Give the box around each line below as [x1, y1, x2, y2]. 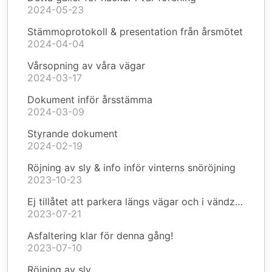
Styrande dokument [27, 127, 118, 140]
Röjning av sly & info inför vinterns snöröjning [27, 161, 236, 174]
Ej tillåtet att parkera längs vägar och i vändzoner [235, 195, 243, 208]
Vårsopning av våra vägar [27, 59, 145, 72]
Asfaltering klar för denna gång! [27, 229, 173, 242]
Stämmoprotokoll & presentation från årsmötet [27, 25, 243, 38]
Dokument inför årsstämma [27, 93, 152, 106]
